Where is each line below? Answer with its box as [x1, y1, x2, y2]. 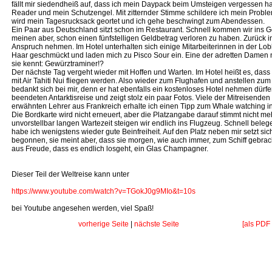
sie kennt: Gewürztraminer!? [12, 59, 104, 68]
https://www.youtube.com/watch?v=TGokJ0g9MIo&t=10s [12, 187, 195, 195]
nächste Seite [134, 220, 179, 228]
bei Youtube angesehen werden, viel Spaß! [12, 204, 154, 212]
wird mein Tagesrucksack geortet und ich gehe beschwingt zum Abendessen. [12, 17, 265, 25]
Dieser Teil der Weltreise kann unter [12, 170, 129, 178]
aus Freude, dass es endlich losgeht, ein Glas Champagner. [12, 144, 208, 153]
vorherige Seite [78, 220, 129, 228]
